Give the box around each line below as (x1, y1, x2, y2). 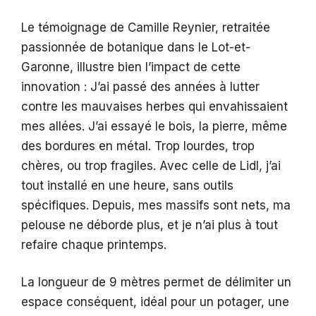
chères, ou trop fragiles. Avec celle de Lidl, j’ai (21, 158, 281, 173)
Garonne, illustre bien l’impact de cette (21, 59, 241, 74)
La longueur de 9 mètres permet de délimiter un (21, 275, 291, 290)
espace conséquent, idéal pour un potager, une (21, 295, 289, 310)
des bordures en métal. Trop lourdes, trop (21, 138, 255, 153)
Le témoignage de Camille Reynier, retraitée (21, 20, 270, 35)
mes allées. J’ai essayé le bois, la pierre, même (21, 119, 287, 133)
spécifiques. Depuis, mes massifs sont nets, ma (21, 197, 291, 212)
